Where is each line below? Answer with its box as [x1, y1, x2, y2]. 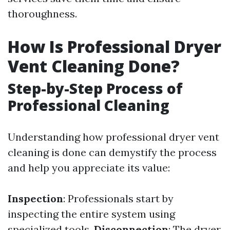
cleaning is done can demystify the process [8, 146, 217, 159]
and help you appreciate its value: [8, 161, 170, 175]
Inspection [8, 192, 63, 205]
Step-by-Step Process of [8, 79, 183, 99]
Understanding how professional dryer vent [8, 130, 219, 144]
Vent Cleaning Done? [8, 55, 180, 78]
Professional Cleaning [8, 95, 169, 116]
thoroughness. [8, 7, 77, 21]
